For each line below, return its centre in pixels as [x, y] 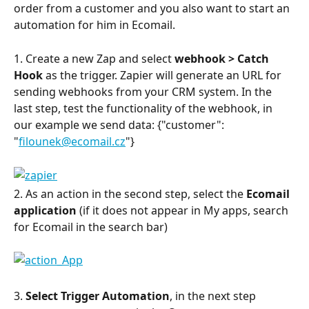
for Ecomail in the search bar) [91, 227]
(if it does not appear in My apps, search [184, 210]
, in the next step [214, 296]
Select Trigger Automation [98, 296]
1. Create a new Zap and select [94, 58]
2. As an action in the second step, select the [130, 193]
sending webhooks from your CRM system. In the [144, 91]
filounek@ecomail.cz [72, 141]
